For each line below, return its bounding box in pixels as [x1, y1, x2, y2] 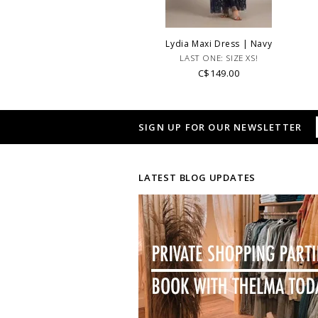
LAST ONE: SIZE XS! [180, 52, 258, 63]
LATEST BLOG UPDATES [138, 170, 256, 184]
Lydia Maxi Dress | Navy [165, 38, 273, 50]
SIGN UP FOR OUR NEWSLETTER [138, 120, 302, 133]
